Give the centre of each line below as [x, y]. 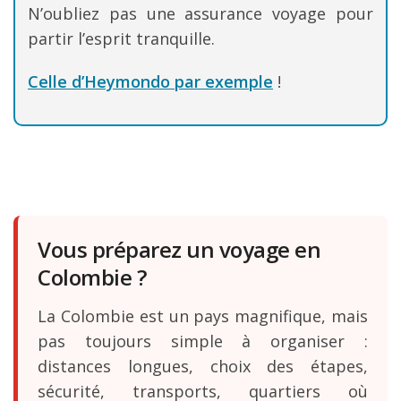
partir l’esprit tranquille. [121, 38]
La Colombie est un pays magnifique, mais [203, 316]
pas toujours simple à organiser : [203, 341]
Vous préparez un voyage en [179, 249]
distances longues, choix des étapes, [203, 366]
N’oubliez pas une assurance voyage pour [200, 13]
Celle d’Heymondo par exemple [150, 81]
